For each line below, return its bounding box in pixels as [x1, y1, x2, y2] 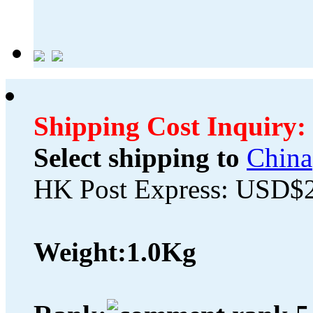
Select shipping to [34, 143, 240, 173]
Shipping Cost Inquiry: [34, 111, 306, 142]
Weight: [34, 237, 126, 268]
